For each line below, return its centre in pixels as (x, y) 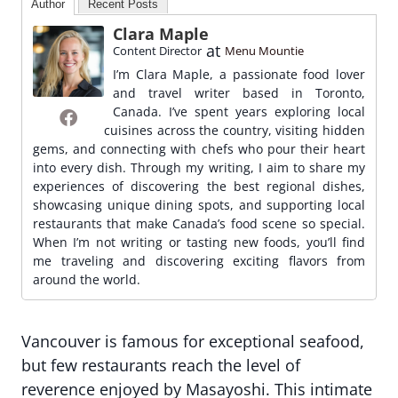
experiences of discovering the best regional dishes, (199, 186)
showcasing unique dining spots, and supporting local (199, 205)
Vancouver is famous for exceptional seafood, (193, 341)
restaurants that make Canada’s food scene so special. (199, 223)
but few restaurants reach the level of (161, 365)
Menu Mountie (264, 51)
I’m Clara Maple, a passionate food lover (239, 74)
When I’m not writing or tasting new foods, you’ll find (199, 242)
